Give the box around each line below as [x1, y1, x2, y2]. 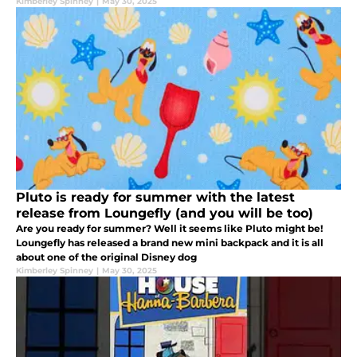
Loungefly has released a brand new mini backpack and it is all [16, 237, 324, 249]
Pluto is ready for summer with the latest [16, 190, 295, 206]
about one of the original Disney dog [16, 251, 197, 264]
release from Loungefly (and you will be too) [16, 206, 313, 222]
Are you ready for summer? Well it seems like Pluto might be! [16, 222, 323, 235]
